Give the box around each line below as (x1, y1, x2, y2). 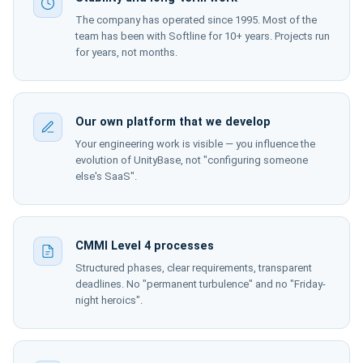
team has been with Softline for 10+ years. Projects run (75, 30, 330, 42)
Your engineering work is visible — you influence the (75, 138, 315, 150)
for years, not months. (75, 46, 177, 58)
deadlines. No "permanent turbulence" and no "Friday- (75, 278, 326, 290)
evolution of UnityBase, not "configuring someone (75, 154, 308, 166)
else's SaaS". (75, 170, 137, 182)
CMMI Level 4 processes (75, 239, 214, 253)
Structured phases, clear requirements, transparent (75, 262, 312, 274)
